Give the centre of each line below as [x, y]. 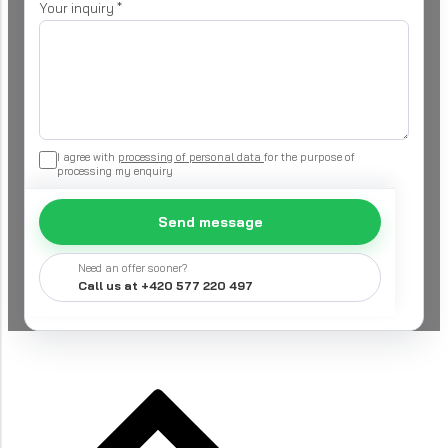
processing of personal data [191, 157]
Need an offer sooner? [133, 268]
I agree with [87, 157]
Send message [210, 222]
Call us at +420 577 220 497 [165, 286]
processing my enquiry [115, 171]
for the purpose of [309, 157]
